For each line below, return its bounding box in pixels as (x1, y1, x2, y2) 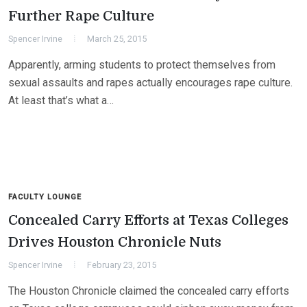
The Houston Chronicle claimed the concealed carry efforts (8, 284, 289, 297)
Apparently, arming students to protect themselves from (8, 58, 275, 71)
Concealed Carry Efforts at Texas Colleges (8, 212, 288, 228)
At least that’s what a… (8, 94, 114, 107)
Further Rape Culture (8, 8, 154, 24)
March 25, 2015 (87, 34, 147, 44)
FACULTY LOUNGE (8, 193, 82, 201)
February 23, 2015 (87, 260, 156, 270)
